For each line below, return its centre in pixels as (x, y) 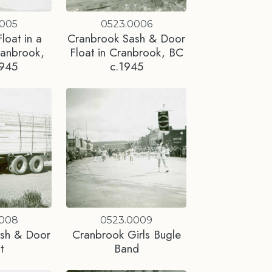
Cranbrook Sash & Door (127, 38)
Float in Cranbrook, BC (126, 52)
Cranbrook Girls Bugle (126, 235)
